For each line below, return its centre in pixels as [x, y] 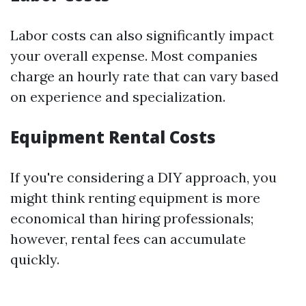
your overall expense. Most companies [134, 56]
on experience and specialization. [118, 97]
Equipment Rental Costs [113, 137]
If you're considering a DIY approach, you [143, 177]
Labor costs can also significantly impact [142, 35]
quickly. [35, 259]
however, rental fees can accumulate [128, 239]
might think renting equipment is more [135, 198]
